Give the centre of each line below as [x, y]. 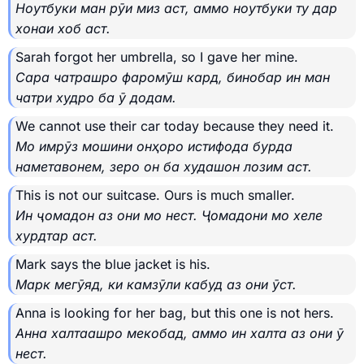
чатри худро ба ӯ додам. [96, 98]
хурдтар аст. [56, 236]
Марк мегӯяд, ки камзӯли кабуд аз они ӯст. [156, 285]
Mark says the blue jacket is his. [113, 264]
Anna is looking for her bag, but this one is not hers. [175, 313]
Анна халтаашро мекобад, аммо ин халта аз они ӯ [180, 334]
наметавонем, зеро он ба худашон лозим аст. [164, 167]
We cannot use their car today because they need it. [175, 126]
